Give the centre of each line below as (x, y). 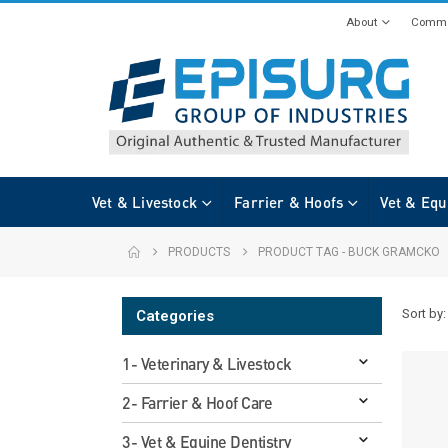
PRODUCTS (199, 251)
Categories (175, 315)
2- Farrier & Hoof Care (197, 402)
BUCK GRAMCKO (394, 251)
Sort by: (424, 313)
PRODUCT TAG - (303, 251)
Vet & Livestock (144, 201)
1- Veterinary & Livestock (207, 363)
